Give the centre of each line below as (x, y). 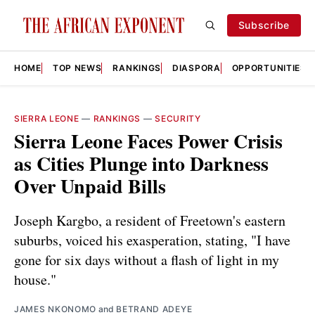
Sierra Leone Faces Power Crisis (148, 141)
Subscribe (264, 25)
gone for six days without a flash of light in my (147, 259)
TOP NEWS (77, 68)
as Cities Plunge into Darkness (141, 163)
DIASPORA (197, 68)
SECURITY (178, 118)
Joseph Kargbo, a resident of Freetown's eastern (150, 220)
